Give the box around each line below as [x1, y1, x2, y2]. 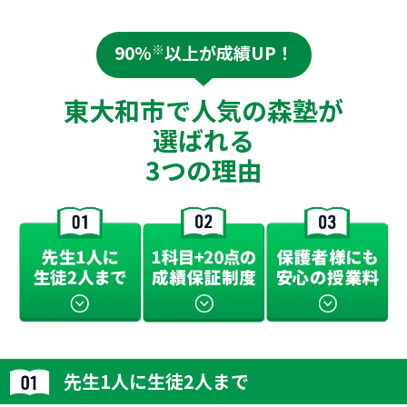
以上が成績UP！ [164, 40, 293, 65]
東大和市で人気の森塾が [64, 92, 343, 128]
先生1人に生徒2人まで [64, 368, 249, 394]
